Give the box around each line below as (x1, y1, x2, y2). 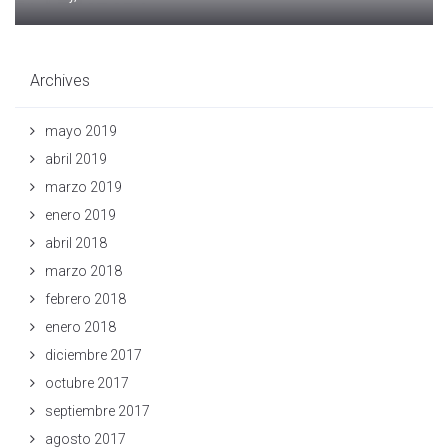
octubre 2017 (45, 374, 129, 391)
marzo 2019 (45, 178, 122, 195)
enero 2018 (45, 318, 116, 335)
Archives (30, 70, 90, 90)
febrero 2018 (45, 290, 126, 307)
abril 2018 (45, 234, 107, 251)
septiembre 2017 (45, 402, 150, 419)
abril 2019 (45, 150, 107, 167)
